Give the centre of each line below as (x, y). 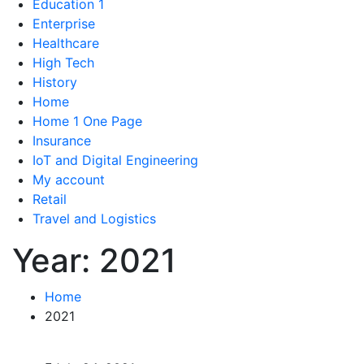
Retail (50, 199)
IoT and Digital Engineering (115, 160)
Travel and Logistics (94, 219)
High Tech (63, 63)
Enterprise (64, 24)
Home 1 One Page (87, 121)
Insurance (62, 141)
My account (69, 180)
